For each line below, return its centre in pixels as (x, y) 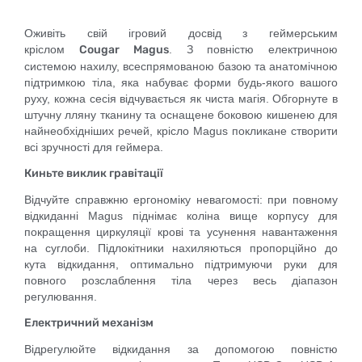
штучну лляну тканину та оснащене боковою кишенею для (181, 115)
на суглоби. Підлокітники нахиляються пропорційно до (181, 248)
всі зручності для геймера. (94, 147)
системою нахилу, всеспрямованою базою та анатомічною (181, 66)
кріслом (52, 49)
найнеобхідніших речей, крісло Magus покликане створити (181, 131)
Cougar (99, 50)
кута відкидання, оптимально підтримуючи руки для (181, 264)
